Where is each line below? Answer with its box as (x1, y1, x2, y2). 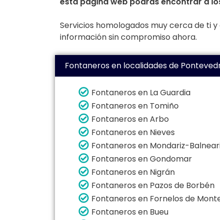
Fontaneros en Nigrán (91, 166, 175, 178)
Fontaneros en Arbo (91, 113, 169, 125)
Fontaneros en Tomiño (91, 100, 179, 111)
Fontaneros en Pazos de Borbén (91, 179, 215, 191)
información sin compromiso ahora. (60, 31, 197, 43)
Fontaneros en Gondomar (91, 153, 192, 165)
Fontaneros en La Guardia (91, 86, 191, 98)
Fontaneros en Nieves (91, 126, 175, 138)
